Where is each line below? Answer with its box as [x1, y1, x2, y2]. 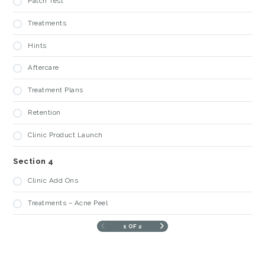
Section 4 [13, 157, 54, 166]
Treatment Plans [28, 86, 83, 95]
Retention [28, 108, 61, 117]
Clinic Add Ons [28, 176, 79, 185]
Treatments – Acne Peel [28, 199, 108, 208]
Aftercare [28, 63, 59, 72]
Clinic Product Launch [28, 131, 103, 140]
